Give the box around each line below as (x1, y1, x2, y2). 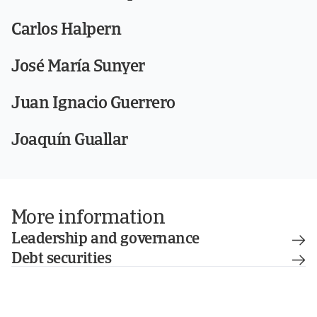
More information (11, 209, 166, 229)
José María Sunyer (11, 59, 145, 76)
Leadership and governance (11, 231, 200, 248)
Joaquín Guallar (11, 132, 128, 149)
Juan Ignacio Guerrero (11, 96, 175, 113)
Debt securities (11, 251, 112, 267)
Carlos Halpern (11, 22, 122, 39)
